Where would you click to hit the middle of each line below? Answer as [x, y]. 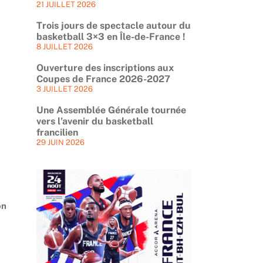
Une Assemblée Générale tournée [111, 110]
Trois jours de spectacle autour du [113, 25]
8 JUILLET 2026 [64, 46]
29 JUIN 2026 [60, 142]
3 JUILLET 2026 [64, 89]
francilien [57, 132]
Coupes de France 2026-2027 [103, 79]
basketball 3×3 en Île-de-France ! [111, 36]
